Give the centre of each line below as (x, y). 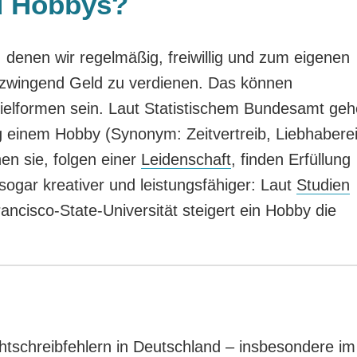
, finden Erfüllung (290, 159)
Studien (323, 184)
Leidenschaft (186, 159)
